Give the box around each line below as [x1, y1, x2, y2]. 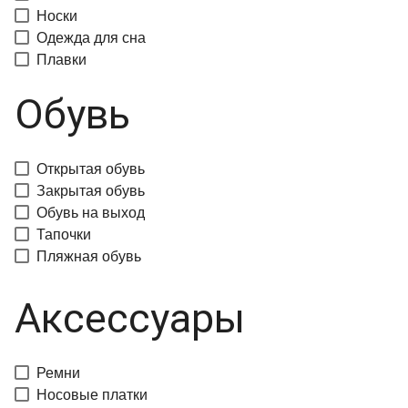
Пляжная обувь [36, 249, 141, 264]
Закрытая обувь [36, 183, 145, 199]
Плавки [36, 52, 87, 67]
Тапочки [36, 227, 91, 242]
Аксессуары [15, 294, 245, 342]
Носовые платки [36, 387, 148, 403]
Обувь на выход [36, 205, 145, 220]
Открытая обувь [36, 161, 145, 177]
